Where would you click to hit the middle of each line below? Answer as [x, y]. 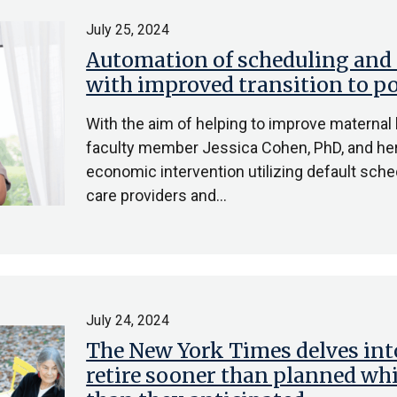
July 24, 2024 [128, 320]
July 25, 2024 [128, 30]
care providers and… [157, 195]
